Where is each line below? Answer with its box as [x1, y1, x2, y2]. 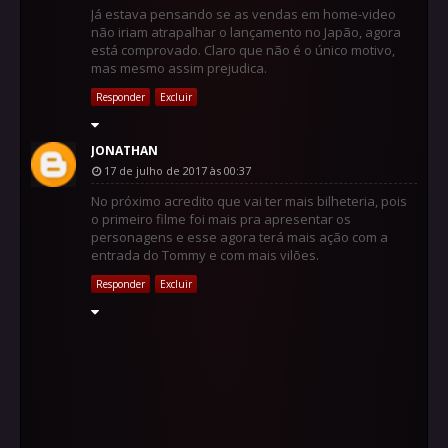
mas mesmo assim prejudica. [91, 58, 267, 77]
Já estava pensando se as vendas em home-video [91, 4, 396, 23]
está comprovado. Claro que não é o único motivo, [91, 40, 395, 59]
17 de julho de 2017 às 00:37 [104, 162, 251, 178]
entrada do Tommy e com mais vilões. [91, 245, 319, 264]
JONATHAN [91, 141, 158, 159]
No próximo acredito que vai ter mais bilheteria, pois [91, 191, 407, 210]
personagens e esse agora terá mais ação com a [91, 227, 388, 246]
